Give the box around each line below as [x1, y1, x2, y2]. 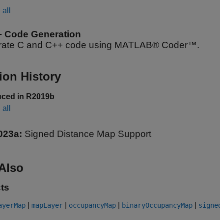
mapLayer [31, 201, 63, 209]
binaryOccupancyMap [122, 201, 192, 209]
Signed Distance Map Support [25, 129, 151, 139]
